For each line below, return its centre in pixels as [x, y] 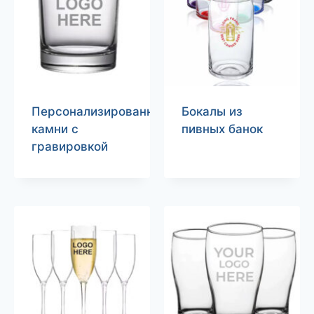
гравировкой [69, 146]
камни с [55, 129]
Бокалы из [212, 111]
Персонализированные [100, 111]
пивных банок [222, 129]
